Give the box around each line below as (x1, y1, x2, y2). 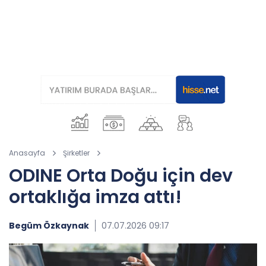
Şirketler (63, 148, 90, 158)
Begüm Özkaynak (9, 220, 89, 232)
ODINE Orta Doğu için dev (9, 163, 233, 188)
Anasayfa (9, 148, 45, 158)
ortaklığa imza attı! (9, 185, 182, 210)
